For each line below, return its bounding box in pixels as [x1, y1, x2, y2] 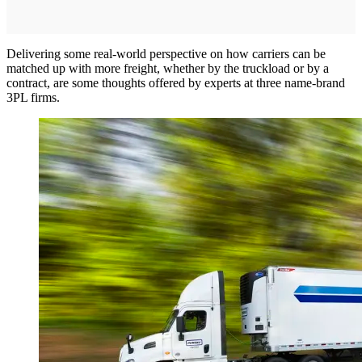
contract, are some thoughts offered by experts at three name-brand [6, 76, 345, 90]
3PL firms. [6, 90, 60, 105]
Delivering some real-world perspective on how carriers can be [6, 47, 326, 61]
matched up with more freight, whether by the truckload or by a [6, 61, 329, 76]
